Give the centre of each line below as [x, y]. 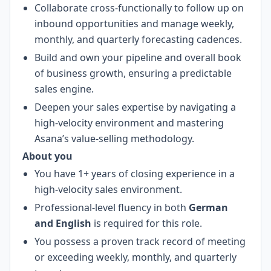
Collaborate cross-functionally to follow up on [139, 8]
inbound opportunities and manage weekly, [134, 24]
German [207, 207]
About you [47, 156]
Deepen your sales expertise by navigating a [135, 107]
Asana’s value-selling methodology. [114, 139]
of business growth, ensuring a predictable [133, 73]
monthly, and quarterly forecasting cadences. [138, 39]
